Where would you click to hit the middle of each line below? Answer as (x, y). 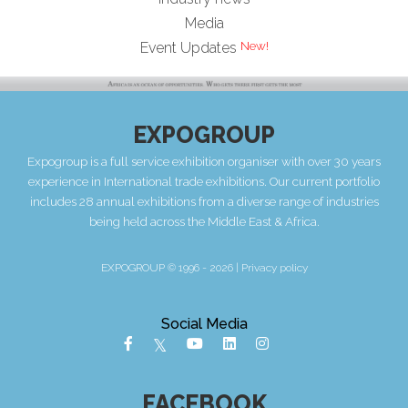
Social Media (204, 323)
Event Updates (188, 47)
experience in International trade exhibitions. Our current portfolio (204, 181)
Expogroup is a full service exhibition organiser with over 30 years (204, 161)
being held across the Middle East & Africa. (204, 221)
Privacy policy (274, 267)
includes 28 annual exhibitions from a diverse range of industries (204, 201)
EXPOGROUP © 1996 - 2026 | (171, 267)
